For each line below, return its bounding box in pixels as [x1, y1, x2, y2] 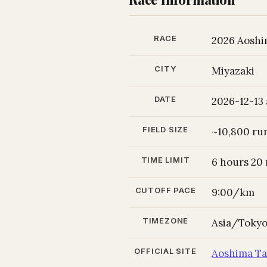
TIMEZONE [142, 216, 189, 225]
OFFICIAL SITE [134, 246, 197, 256]
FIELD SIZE [142, 125, 188, 134]
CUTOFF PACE [135, 185, 196, 195]
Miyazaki [212, 64, 254, 77]
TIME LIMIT [141, 155, 190, 164]
